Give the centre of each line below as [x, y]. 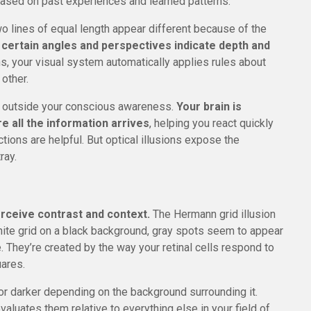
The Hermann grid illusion [213, 214]
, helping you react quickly [211, 123]
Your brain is [209, 107]
